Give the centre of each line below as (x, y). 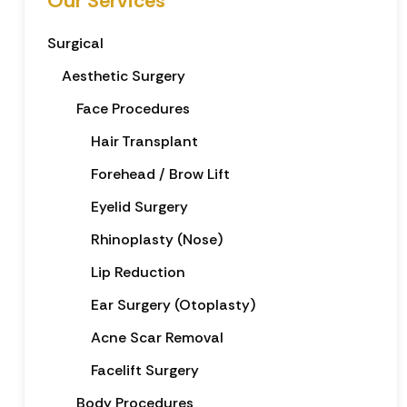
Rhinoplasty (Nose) (156, 239)
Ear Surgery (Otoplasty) (173, 304)
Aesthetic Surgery (123, 75)
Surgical (75, 43)
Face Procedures (133, 108)
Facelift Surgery (144, 370)
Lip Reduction (138, 272)
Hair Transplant (144, 141)
